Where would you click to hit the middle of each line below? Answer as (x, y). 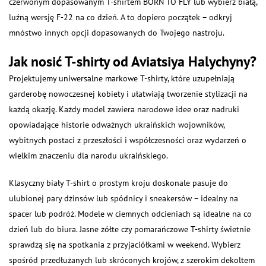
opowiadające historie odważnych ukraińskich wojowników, (117, 125)
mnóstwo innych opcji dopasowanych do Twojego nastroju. (117, 33)
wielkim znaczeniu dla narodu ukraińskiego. (88, 156)
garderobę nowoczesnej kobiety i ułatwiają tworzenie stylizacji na (128, 94)
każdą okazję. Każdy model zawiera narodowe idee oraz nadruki (124, 109)
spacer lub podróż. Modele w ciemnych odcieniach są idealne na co (130, 214)
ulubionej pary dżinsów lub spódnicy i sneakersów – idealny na (123, 198)
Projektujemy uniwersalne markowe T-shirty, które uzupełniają (122, 78)
